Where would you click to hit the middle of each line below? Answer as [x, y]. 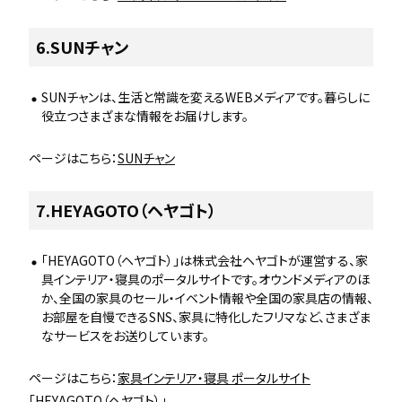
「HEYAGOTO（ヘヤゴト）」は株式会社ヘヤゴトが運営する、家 [205, 260]
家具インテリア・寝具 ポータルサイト [214, 378]
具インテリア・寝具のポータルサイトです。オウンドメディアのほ [205, 279]
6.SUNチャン [82, 47]
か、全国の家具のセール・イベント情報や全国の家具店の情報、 [207, 298]
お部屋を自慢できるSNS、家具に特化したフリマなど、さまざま [206, 317]
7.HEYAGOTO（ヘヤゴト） [126, 210]
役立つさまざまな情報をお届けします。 [145, 116]
